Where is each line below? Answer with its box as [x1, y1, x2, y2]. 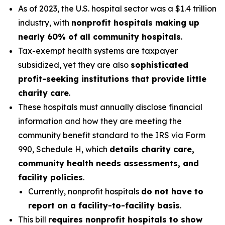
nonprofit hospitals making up [71, 18, 199, 28]
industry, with [18, 18, 71, 28]
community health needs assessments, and [18, 158, 199, 168]
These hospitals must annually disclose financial [18, 102, 202, 112]
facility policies [18, 172, 83, 182]
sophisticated [131, 60, 188, 70]
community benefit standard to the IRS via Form [18, 130, 205, 140]
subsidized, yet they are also [18, 60, 131, 70]
